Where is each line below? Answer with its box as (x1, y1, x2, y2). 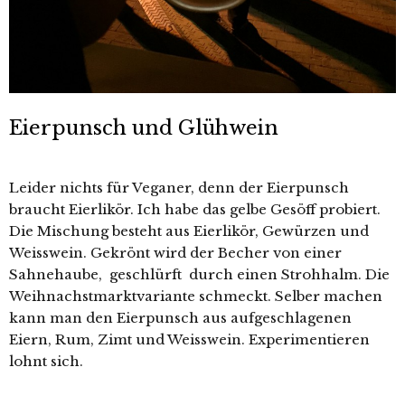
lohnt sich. (9, 352, 83, 370)
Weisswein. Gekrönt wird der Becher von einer (9, 243, 342, 261)
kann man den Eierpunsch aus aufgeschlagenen (9, 308, 352, 326)
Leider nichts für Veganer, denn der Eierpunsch (9, 178, 349, 196)
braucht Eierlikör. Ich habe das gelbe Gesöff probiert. (9, 200, 381, 218)
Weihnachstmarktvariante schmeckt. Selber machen (9, 287, 382, 305)
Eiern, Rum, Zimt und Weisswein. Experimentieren (9, 330, 370, 348)
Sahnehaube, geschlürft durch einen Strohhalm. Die (9, 265, 390, 283)
